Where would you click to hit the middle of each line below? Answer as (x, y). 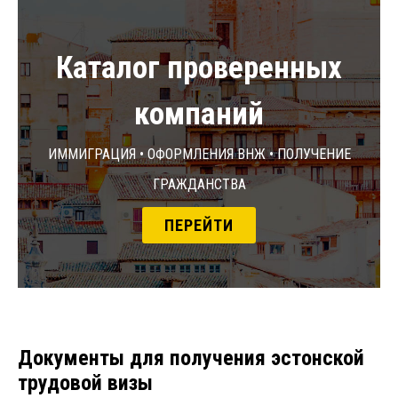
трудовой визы (85, 383)
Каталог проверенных (199, 68)
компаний (199, 115)
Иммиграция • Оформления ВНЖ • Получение (199, 153)
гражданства (199, 183)
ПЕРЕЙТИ (199, 226)
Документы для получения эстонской (191, 358)
